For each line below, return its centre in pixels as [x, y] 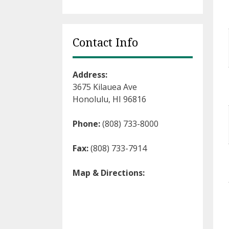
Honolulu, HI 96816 [109, 99]
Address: [90, 75]
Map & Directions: [109, 173]
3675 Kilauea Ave [105, 87]
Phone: [86, 124]
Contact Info [105, 43]
